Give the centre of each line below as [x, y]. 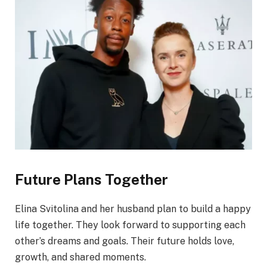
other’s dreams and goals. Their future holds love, [125, 241]
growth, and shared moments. [80, 257]
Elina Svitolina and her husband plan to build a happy [133, 209]
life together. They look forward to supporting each [130, 225]
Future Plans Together [91, 180]
